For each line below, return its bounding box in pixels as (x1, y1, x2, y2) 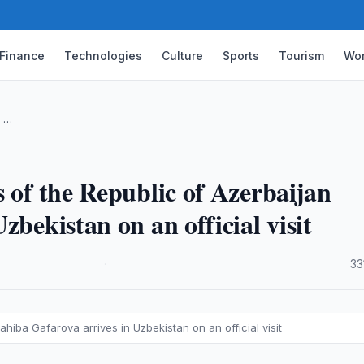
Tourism (279, 48, 325, 63)
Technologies (64, 48, 143, 63)
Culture (162, 48, 204, 63)
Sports (223, 48, 260, 63)
